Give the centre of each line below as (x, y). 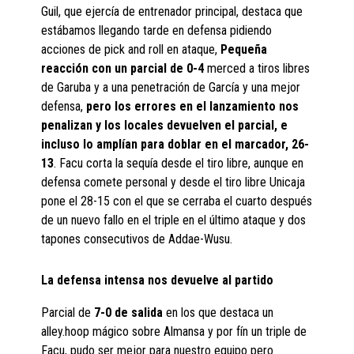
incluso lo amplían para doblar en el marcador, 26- (175, 145)
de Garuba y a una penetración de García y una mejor (171, 88)
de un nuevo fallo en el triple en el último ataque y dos (174, 220)
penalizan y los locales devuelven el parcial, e (165, 126)
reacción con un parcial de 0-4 (123, 69)
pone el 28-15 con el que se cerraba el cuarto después (177, 201)
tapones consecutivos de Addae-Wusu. (137, 239)
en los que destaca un (220, 313)
